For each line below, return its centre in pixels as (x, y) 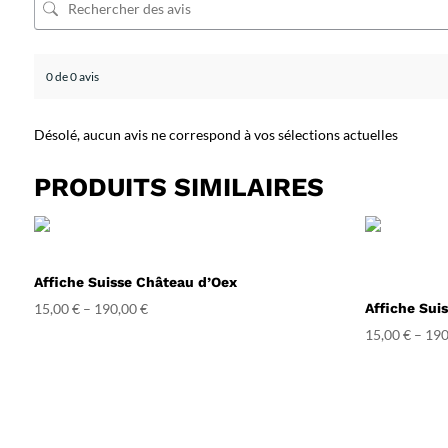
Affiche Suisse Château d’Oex (135, 281)
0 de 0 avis (72, 76)
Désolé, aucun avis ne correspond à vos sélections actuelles (215, 134)
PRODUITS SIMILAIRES (178, 186)
